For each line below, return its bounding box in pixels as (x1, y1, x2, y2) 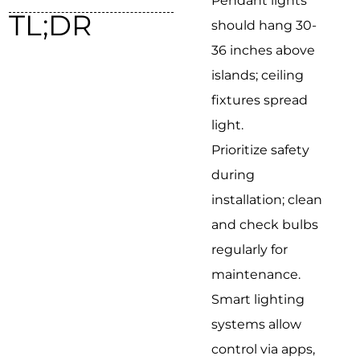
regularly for (211, 242, 288, 258)
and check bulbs (211, 217, 319, 233)
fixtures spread (211, 92, 309, 108)
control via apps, (211, 342, 316, 358)
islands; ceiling (211, 67, 305, 84)
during (211, 167, 256, 183)
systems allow (211, 317, 302, 333)
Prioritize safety (211, 142, 310, 158)
